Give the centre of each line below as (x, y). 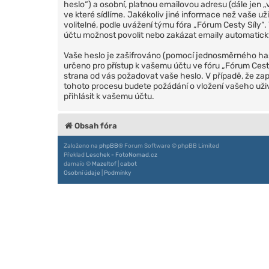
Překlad (75, 155)
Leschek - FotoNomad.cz (122, 155)
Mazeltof (104, 164)
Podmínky (118, 173)
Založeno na (81, 146)
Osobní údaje (82, 173)
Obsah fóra (96, 125)
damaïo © (78, 164)
